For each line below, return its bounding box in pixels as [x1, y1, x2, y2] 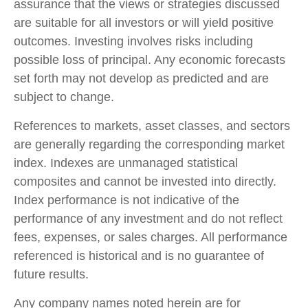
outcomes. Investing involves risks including [14, 34, 253, 49]
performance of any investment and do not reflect [14, 212, 283, 226]
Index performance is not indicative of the [14, 193, 239, 208]
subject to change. [14, 90, 114, 104]
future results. [14, 267, 89, 282]
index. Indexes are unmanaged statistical [14, 156, 238, 170]
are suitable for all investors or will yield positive [14, 16, 274, 30]
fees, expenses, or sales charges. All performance [14, 230, 287, 245]
